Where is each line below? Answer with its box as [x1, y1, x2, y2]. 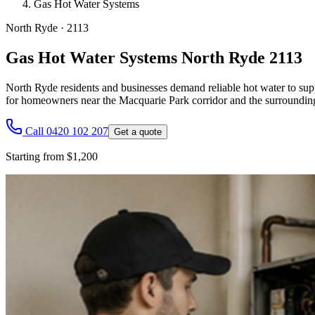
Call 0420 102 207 [25, 124, 108, 137]
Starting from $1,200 [6, 150, 98, 162]
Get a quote [114, 126, 162, 137]
